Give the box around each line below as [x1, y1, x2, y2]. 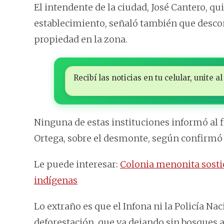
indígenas [34, 174, 77, 186]
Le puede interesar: [34, 158, 120, 170]
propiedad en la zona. [34, 33, 127, 45]
